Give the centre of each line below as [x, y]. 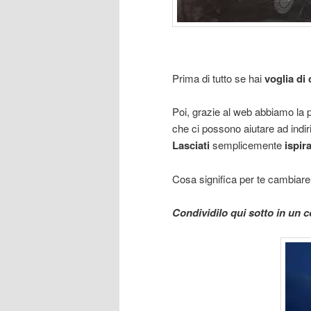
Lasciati [192, 145]
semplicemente [249, 145]
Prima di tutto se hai [218, 78]
